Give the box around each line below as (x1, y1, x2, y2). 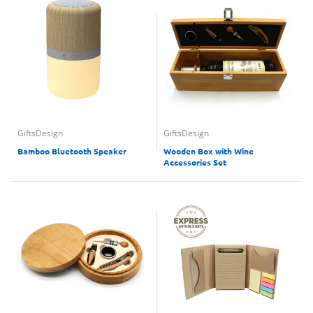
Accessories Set (163, 156, 226, 168)
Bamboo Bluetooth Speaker (17, 145, 126, 156)
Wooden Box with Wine (163, 145, 254, 156)
